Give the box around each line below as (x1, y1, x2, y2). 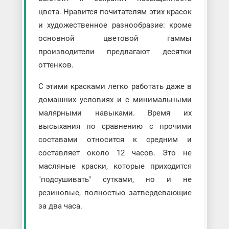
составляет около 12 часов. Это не (38, 148, 192, 157)
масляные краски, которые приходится (38, 161, 192, 171)
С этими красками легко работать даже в (38, 81, 192, 91)
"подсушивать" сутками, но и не (38, 174, 192, 184)
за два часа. (38, 201, 82, 211)
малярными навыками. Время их (38, 108, 192, 118)
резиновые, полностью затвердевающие (38, 188, 192, 197)
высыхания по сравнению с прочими (38, 121, 192, 131)
